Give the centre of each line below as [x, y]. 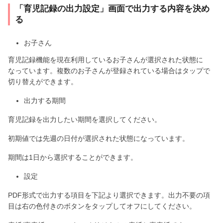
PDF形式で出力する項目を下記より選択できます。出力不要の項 [109, 195]
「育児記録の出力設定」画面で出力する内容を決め [112, 9]
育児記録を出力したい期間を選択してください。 [85, 120]
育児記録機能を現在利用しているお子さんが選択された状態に [106, 60]
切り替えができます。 [43, 82]
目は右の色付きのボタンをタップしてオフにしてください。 [102, 206]
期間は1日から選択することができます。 [73, 158]
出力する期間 [45, 101]
